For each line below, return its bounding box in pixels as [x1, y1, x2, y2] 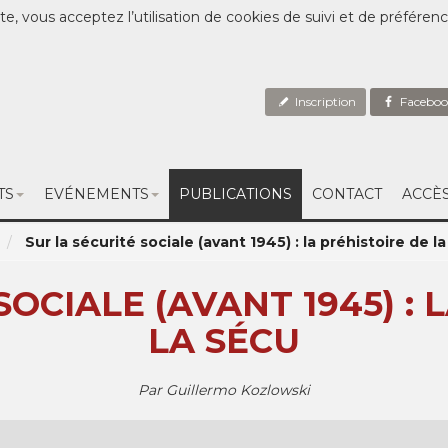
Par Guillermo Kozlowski [138, 381, 310, 399]
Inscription [292, 94, 357, 109]
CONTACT [311, 185, 382, 203]
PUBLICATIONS [178, 185, 292, 203]
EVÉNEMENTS [43, 185, 149, 203]
